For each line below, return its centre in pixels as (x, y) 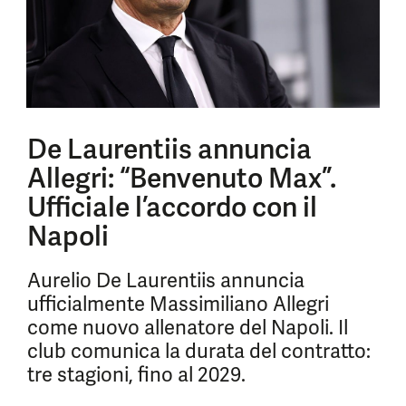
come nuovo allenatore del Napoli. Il (188, 328)
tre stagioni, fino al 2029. (136, 375)
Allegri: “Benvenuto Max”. (182, 178)
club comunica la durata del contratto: (199, 351)
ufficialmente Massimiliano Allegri (178, 304)
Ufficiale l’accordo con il (172, 207)
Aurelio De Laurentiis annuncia (166, 280)
